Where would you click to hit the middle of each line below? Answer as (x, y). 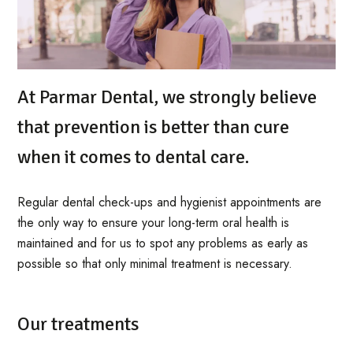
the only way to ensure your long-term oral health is (154, 222)
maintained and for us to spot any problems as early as (163, 243)
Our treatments (78, 323)
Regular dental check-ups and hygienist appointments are (170, 202)
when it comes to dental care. (134, 156)
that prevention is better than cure (154, 126)
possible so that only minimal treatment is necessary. (155, 263)
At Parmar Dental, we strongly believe (167, 97)
